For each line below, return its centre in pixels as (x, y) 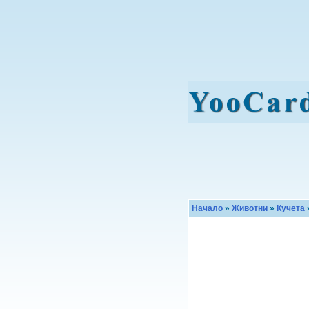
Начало (207, 208)
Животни (250, 208)
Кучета (291, 208)
